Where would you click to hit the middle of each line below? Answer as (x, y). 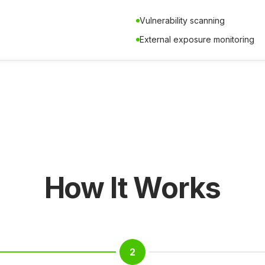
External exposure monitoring (197, 39)
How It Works (132, 188)
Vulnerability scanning (182, 20)
